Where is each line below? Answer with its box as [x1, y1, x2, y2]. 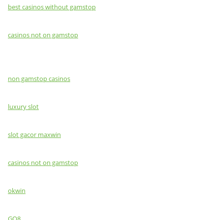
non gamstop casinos [8, 74, 70, 83]
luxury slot [8, 102, 39, 111]
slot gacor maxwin [8, 130, 61, 139]
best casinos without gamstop [8, 2, 96, 11]
